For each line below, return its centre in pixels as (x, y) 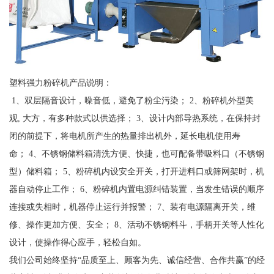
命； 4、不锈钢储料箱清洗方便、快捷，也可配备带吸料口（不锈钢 (136, 154)
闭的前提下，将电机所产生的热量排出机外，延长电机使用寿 (124, 136)
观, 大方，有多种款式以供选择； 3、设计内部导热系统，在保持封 (135, 118)
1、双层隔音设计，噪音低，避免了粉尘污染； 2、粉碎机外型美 (131, 101)
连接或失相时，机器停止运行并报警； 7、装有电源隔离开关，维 (132, 207)
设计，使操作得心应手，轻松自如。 (77, 243)
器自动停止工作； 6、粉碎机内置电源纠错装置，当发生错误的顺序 (136, 189)
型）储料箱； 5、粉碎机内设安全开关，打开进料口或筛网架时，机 (136, 172)
